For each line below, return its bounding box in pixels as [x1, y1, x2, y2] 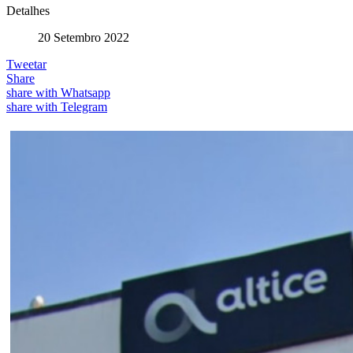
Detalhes [6, 3, 50, 17]
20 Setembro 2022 [38, 30, 129, 44]
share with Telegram [6, 99, 107, 113]
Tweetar [6, 57, 46, 71]
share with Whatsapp [6, 85, 110, 99]
